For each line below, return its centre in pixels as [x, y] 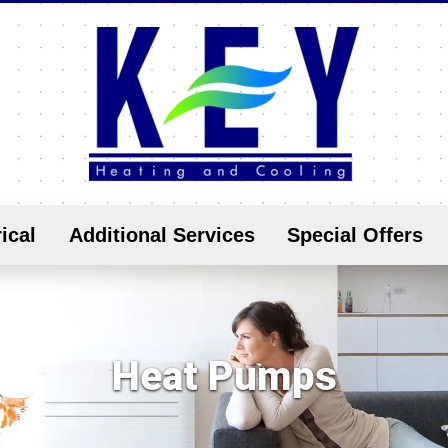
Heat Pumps [224, 376]
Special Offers [355, 235]
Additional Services [161, 235]
